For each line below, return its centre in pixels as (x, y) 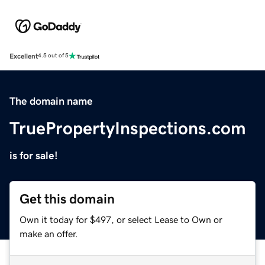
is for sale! (34, 155)
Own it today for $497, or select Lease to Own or (121, 219)
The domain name (51, 101)
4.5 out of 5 (53, 56)
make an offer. (49, 233)
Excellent (24, 56)
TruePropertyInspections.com (128, 128)
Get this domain (67, 199)
